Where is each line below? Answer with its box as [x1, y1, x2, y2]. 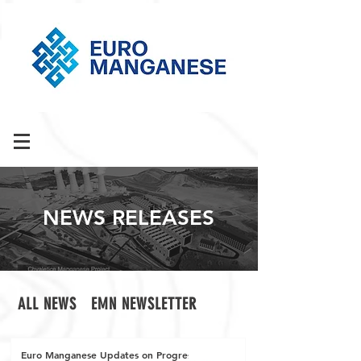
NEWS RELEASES [43, 205, 214, 230]
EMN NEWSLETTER [90, 294, 197, 313]
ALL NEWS [17, 294, 77, 313]
